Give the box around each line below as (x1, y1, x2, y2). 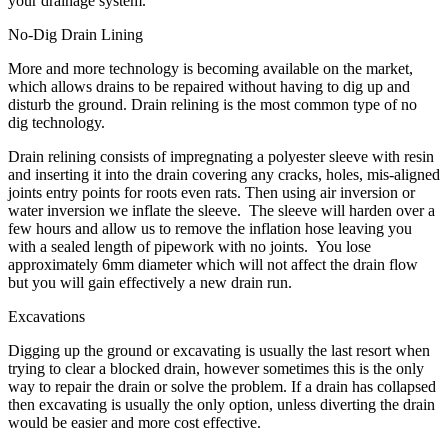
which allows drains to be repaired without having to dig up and (8, 77, 410, 95)
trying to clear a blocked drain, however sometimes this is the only (8, 359, 424, 377)
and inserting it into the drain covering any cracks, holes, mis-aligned (8, 165, 440, 183)
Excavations (8, 307, 85, 325)
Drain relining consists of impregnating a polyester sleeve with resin (8, 147, 434, 165)
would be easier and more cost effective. (8, 413, 261, 431)
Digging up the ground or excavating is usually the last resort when (8, 341, 430, 359)
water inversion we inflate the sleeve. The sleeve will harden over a (8, 201, 435, 219)
